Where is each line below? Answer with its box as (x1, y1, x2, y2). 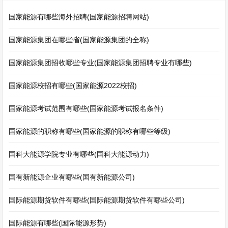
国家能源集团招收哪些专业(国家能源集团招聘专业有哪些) (9, 59, 192, 67)
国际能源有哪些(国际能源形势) (9, 219, 107, 227)
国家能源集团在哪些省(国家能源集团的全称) (9, 36, 150, 44)
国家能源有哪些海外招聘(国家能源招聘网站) (9, 13, 150, 21)
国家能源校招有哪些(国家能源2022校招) (9, 81, 137, 90)
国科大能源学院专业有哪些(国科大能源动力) (9, 150, 150, 158)
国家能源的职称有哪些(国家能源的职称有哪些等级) (9, 127, 171, 135)
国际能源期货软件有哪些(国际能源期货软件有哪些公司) (9, 196, 185, 204)
